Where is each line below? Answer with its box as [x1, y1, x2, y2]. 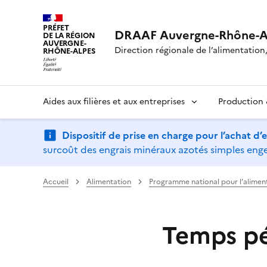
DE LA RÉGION [43, 30, 95, 41]
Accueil [43, 176, 69, 187]
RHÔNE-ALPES [43, 45, 95, 57]
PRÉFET [43, 22, 70, 33]
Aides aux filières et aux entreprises [43, 95, 185, 108]
